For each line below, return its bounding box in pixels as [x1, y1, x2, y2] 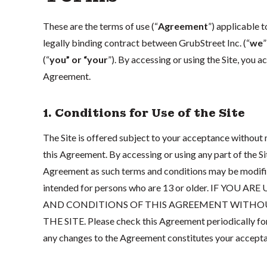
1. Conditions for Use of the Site [43, 105, 245, 120]
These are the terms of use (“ [43, 20, 158, 32]
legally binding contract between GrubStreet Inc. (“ [43, 36, 250, 48]
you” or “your [49, 53, 108, 65]
